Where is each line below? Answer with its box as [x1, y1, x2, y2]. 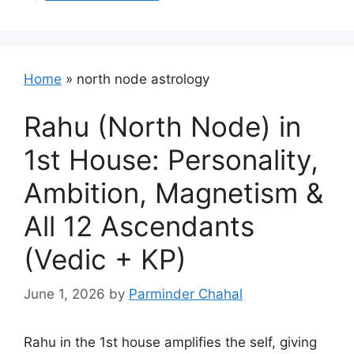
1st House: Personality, [24, 142, 318, 176]
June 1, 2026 [24, 286, 105, 302]
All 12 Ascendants [24, 209, 254, 243]
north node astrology [77, 71, 209, 87]
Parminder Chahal [129, 286, 243, 302]
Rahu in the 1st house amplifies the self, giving [24, 334, 317, 350]
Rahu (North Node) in [24, 109, 301, 143]
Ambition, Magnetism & [24, 175, 323, 209]
